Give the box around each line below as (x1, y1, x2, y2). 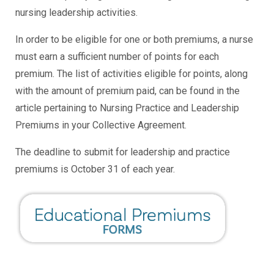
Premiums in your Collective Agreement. (15, 119, 187, 131)
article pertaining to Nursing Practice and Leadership (15, 102, 239, 114)
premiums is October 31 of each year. (15, 163, 175, 175)
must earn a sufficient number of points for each (15, 51, 219, 62)
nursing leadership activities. (15, 7, 138, 18)
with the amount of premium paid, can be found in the (15, 85, 240, 97)
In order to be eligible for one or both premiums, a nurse (15, 34, 253, 45)
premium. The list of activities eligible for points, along (15, 68, 248, 80)
